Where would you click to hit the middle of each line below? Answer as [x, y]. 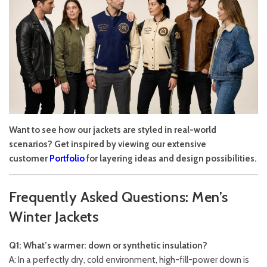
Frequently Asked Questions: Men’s [119, 197]
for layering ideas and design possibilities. [172, 158]
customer [29, 158]
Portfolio [67, 158]
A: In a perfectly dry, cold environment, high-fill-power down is [129, 260]
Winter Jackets [54, 216]
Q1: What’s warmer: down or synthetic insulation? [108, 245]
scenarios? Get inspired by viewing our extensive [108, 144]
